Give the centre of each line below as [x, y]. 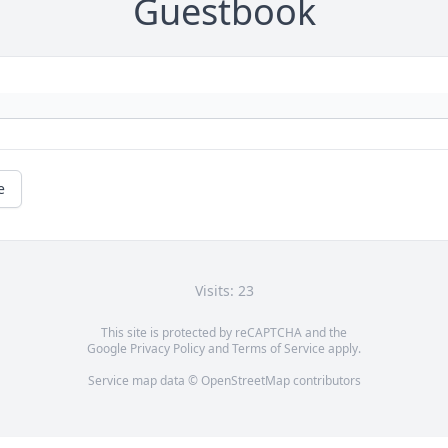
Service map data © [144, 381]
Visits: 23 [224, 291]
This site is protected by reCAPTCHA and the [224, 333]
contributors [325, 381]
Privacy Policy [167, 349]
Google [108, 349]
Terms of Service [278, 349]
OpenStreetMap [245, 381]
